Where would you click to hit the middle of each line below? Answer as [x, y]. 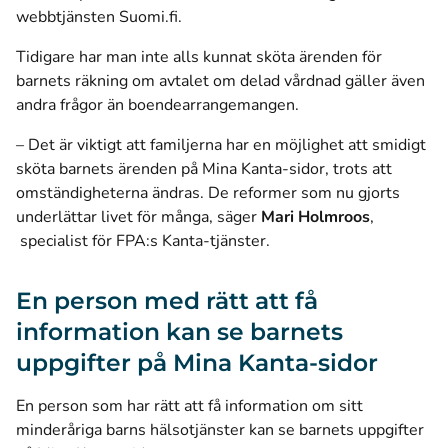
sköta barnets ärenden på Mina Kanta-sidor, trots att [204, 169]
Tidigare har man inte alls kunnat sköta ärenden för [199, 57]
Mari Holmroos [315, 217]
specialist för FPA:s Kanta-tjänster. [143, 241]
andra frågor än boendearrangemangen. [159, 105]
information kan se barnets [179, 331]
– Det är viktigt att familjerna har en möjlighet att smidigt [221, 145]
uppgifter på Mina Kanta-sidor [197, 362]
